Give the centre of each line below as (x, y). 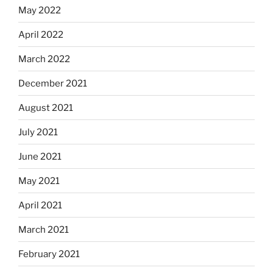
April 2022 (41, 34)
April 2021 (40, 205)
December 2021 (53, 83)
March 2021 (44, 229)
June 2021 (40, 156)
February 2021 (49, 254)
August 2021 (46, 108)
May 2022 (40, 10)
